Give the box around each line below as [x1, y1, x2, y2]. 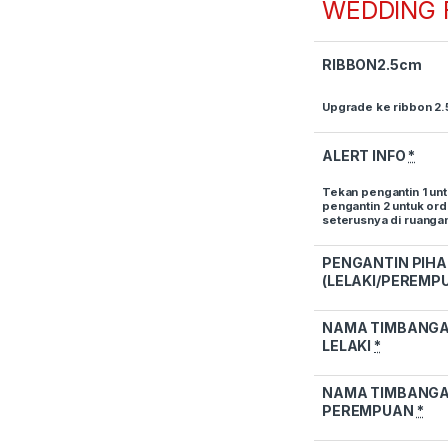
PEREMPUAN [322, 402, 417, 420]
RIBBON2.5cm [322, 56, 422, 74]
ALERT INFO [322, 147, 409, 165]
